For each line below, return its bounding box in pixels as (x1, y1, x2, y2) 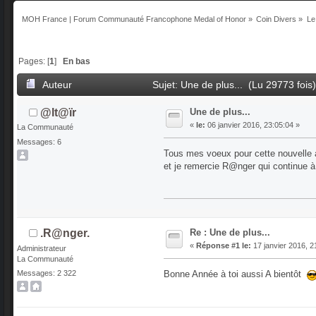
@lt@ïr (40, 107, 77, 119)
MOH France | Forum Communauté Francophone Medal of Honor (21, 15, 246, 24)
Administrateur (17, 243, 66, 253)
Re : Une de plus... (189, 227, 270, 238)
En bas (63, 56, 91, 66)
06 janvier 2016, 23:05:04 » (205, 121, 300, 130)
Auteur (42, 79, 73, 91)
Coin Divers (256, 15, 297, 24)
